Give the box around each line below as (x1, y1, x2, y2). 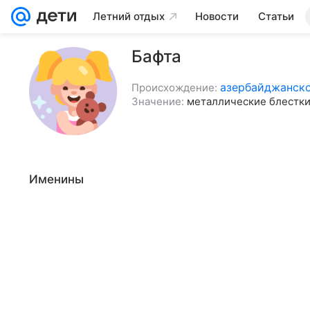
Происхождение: (131, 81, 217, 94)
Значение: (131, 95, 184, 108)
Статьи (258, 10, 294, 23)
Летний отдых (93, 10, 165, 23)
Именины (29, 172, 84, 186)
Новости (195, 10, 239, 23)
